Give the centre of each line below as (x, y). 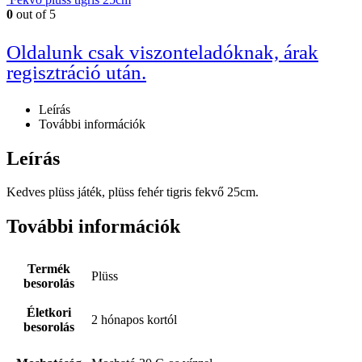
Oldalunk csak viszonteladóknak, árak (162, 52)
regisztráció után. (76, 72)
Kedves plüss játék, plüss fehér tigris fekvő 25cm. (133, 192)
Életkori (48, 313)
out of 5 (34, 14)
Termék (48, 269)
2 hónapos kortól (134, 320)
